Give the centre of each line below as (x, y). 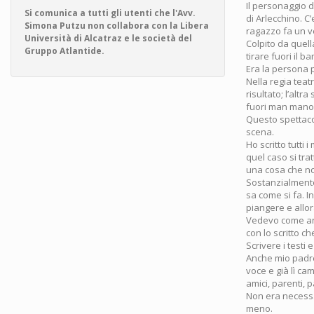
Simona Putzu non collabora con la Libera (117, 26)
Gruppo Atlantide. (64, 51)
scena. (260, 132)
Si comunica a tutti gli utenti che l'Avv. (110, 13)
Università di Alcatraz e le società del (108, 38)
